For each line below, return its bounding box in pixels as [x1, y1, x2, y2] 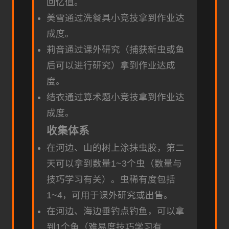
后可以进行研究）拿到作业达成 [47, 60, 175, 71]
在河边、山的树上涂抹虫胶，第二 [47, 143, 185, 153]
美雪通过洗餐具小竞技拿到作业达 [47, 13, 185, 24]
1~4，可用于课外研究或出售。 [47, 190, 173, 201]
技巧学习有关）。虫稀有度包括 [47, 174, 175, 185]
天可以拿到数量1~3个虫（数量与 [47, 158, 182, 169]
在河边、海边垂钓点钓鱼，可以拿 [47, 206, 185, 217]
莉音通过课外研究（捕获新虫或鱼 [47, 44, 185, 55]
